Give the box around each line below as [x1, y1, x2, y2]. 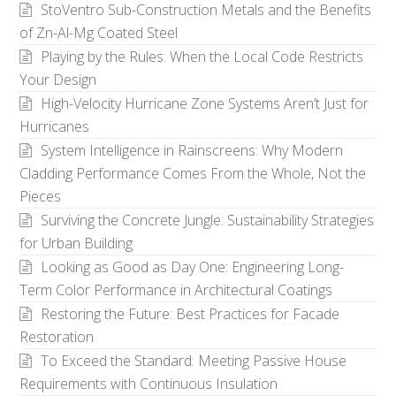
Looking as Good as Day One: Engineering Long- [41, 257, 345, 278]
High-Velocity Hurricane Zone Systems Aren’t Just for [41, 94, 369, 114]
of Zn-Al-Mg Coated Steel [19, 23, 179, 43]
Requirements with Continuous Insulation [19, 374, 278, 394]
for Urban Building [19, 233, 133, 254]
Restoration [19, 327, 95, 347]
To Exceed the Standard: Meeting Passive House [41, 351, 347, 371]
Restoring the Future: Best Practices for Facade [41, 304, 340, 324]
